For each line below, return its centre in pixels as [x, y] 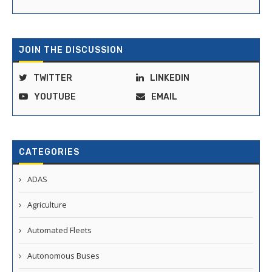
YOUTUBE [55, 97]
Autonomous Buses [63, 256]
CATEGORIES [49, 152]
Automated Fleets [59, 230]
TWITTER [53, 78]
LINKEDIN [170, 78]
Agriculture [47, 205]
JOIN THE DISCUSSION [71, 50]
